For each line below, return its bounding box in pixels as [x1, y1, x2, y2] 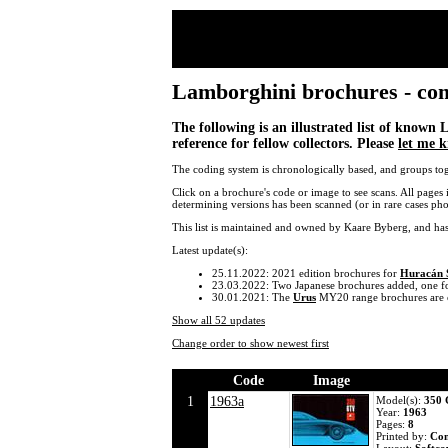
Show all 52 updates [172, 314, 265, 327]
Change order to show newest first [172, 337, 329, 350]
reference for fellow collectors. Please [172, 135, 398, 151]
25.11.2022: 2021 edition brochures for [212, 267, 400, 280]
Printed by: [376, 430, 430, 443]
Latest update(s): [172, 244, 248, 257]
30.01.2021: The [212, 291, 293, 304]
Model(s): [376, 394, 424, 407]
